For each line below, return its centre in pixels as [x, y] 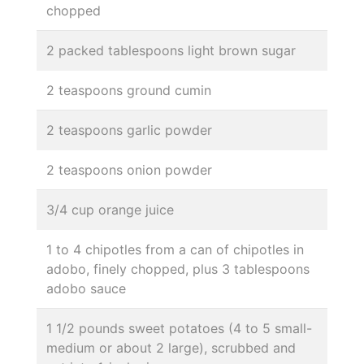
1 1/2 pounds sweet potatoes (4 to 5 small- [179, 329]
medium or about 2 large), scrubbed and [171, 348]
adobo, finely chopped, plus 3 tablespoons [178, 269]
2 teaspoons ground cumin [129, 91]
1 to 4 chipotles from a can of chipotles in [175, 250]
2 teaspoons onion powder [129, 170]
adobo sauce [86, 289]
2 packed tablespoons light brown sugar [171, 51]
